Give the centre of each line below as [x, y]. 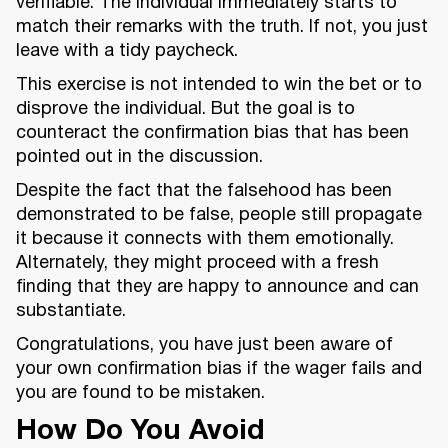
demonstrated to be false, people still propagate [219, 216]
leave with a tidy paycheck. [127, 52]
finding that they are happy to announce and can [217, 288]
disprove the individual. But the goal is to [185, 110]
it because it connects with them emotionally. [205, 240]
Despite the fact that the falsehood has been [204, 192]
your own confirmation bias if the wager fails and [219, 370]
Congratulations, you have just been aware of [204, 346]
